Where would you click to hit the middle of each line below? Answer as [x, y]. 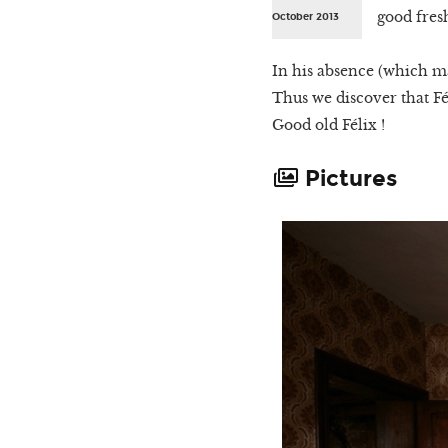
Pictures [348, 178]
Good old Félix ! [328, 124]
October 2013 [305, 16]
